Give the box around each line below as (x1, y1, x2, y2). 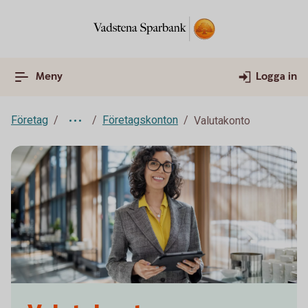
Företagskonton (102, 113, 178, 126)
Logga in (256, 69, 297, 84)
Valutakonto (194, 114, 250, 127)
